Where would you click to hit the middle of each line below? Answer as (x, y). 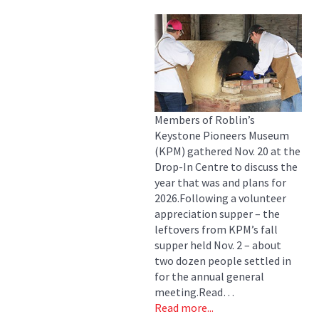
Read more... (184, 308)
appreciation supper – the (217, 214)
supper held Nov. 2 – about (218, 245)
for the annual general (209, 277)
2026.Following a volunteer (220, 198)
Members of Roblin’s (205, 120)
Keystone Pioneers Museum (222, 136)
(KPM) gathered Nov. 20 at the (228, 151)
